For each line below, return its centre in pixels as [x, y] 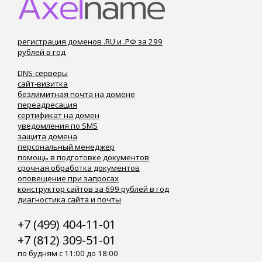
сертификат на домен [58, 115]
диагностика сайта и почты [69, 199]
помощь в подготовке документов [83, 157]
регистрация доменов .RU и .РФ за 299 [90, 42]
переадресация [47, 105]
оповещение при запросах [68, 178]
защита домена [47, 136]
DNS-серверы [43, 73]
